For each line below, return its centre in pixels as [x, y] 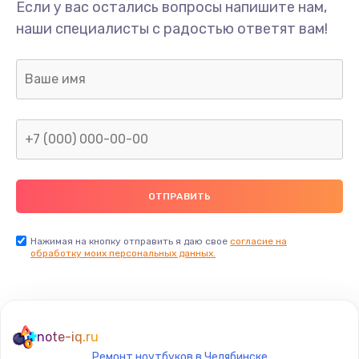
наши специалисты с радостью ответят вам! [172, 28]
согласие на [258, 241]
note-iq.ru [68, 337]
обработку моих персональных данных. [123, 253]
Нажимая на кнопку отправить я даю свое [130, 241]
